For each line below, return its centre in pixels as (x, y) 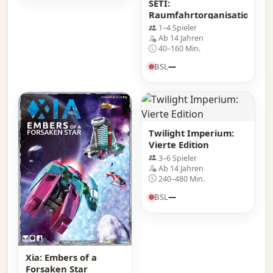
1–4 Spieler (178, 28)
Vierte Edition (179, 145)
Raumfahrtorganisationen (207, 14)
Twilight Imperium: (191, 133)
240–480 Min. (182, 179)
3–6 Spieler (178, 158)
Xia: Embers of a (61, 257)
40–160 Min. (179, 48)
